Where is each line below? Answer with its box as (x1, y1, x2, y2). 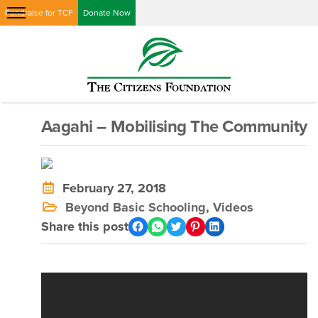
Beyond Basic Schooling (65, 199, 206, 215)
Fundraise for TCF (5, 8, 73, 18)
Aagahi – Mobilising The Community (40, 116, 307, 137)
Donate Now (83, 8, 131, 18)
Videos (212, 199, 253, 215)
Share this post (40, 218, 128, 234)
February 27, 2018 (55, 180, 166, 196)
